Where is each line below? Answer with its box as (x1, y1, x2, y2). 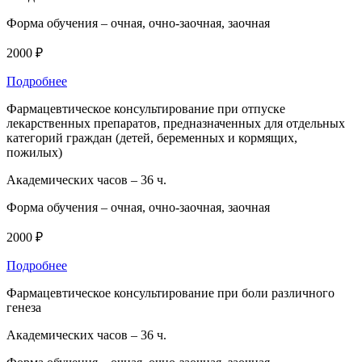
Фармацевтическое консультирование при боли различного (6, 285, 335, 300)
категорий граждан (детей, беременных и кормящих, (6, 130, 297, 145)
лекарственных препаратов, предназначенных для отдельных (6, 116, 345, 130)
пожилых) (6, 145, 62, 159)
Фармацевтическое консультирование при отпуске (6, 101, 285, 116)
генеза (6, 300, 41, 314)
